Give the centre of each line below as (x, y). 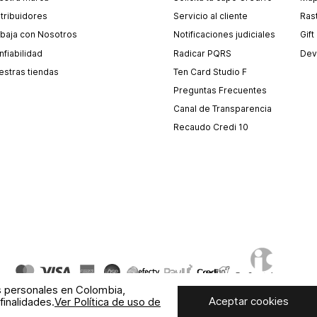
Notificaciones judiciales (224, 35)
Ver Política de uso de (108, 302)
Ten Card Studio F (210, 71)
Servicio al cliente (210, 16)
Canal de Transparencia (222, 108)
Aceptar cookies (248, 301)
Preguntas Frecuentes (220, 90)
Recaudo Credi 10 (211, 127)
